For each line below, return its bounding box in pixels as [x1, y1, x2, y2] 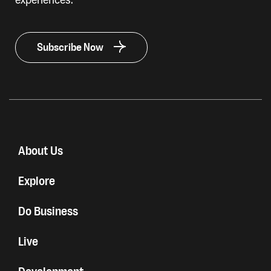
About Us [18, 145, 63, 157]
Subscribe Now [37, 42, 103, 53]
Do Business [18, 205, 78, 218]
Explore [18, 175, 55, 188]
